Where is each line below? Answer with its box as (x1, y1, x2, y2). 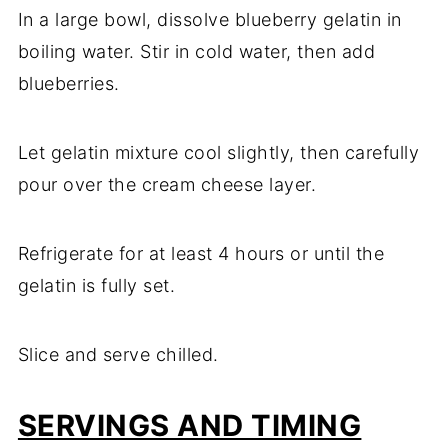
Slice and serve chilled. (17, 344, 219, 366)
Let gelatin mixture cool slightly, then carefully (17, 142, 420, 164)
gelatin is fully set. (17, 275, 176, 297)
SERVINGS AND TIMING (17, 408, 362, 444)
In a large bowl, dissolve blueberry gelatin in (17, 9, 402, 31)
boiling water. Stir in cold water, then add (17, 41, 376, 63)
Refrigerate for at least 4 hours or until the (17, 243, 385, 265)
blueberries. (17, 73, 120, 95)
